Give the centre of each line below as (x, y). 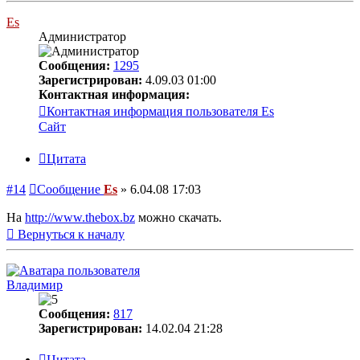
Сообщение (69, 189)
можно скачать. (178, 217)
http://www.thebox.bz (80, 217)
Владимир (35, 284)
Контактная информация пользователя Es (160, 111)
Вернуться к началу (71, 234)
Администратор (82, 36)
